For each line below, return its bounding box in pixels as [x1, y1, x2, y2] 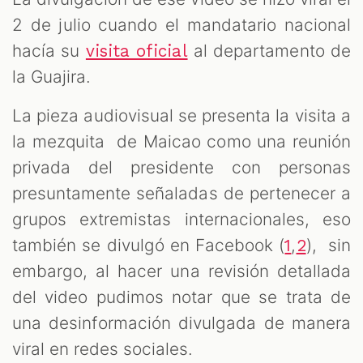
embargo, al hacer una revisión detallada [12, 260, 351, 281]
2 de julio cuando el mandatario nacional [12, 14, 351, 35]
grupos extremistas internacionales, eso [12, 208, 351, 229]
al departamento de [187, 40, 351, 61]
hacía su [12, 40, 86, 61]
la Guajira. [12, 66, 96, 87]
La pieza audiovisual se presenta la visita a [12, 105, 351, 126]
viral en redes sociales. [12, 338, 199, 359]
